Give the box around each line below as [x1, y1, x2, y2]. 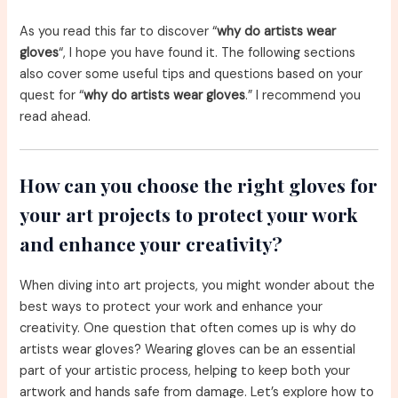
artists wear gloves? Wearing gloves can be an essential [20, 340, 356, 358]
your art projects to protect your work [20, 201, 359, 227]
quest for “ [20, 87, 84, 105]
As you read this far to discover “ [20, 23, 218, 41]
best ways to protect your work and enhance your [20, 298, 323, 315]
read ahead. [20, 108, 92, 126]
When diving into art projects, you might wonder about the [20, 276, 376, 294]
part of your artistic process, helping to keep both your [20, 362, 351, 379]
